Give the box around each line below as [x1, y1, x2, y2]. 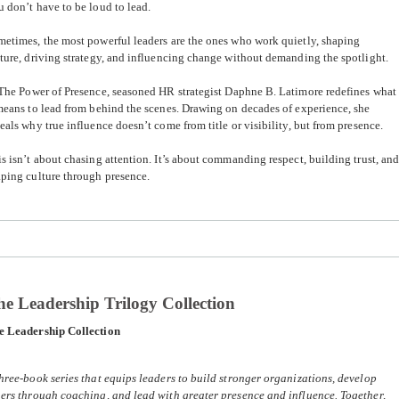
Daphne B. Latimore [224, 85, 323, 99]
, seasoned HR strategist [106, 85, 225, 99]
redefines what [322, 85, 396, 99]
